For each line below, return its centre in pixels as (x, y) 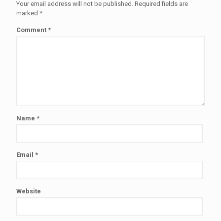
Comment (32, 30)
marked (28, 13)
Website (29, 191)
